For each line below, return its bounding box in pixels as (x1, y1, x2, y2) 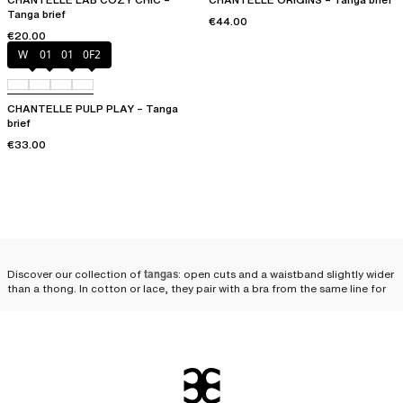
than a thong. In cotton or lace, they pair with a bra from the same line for (7, 281, 386, 297)
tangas (144, 266, 178, 282)
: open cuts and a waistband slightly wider (178, 266, 394, 282)
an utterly (7, 297, 58, 313)
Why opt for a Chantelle (7, 326, 310, 360)
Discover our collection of (7, 266, 144, 282)
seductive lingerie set (60, 297, 170, 313)
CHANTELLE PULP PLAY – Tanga (7, 101, 178, 117)
